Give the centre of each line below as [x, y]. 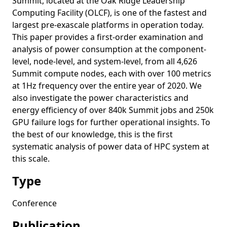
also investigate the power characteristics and [100, 98]
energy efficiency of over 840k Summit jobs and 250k [113, 110]
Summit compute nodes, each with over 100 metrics [112, 73]
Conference [34, 203]
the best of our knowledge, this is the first [92, 134]
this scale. [31, 158]
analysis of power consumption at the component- [109, 49]
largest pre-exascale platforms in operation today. [108, 25]
